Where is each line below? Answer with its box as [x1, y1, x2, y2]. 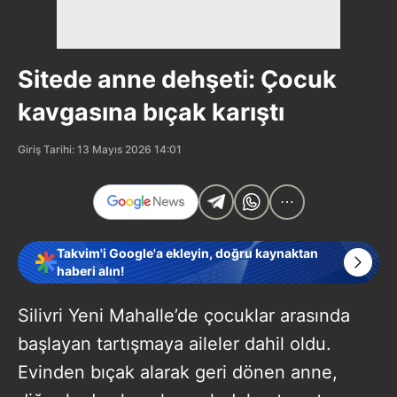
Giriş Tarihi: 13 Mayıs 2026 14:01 [18, 142, 182, 156]
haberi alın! [57, 262, 125, 278]
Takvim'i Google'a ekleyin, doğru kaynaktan [57, 245, 318, 261]
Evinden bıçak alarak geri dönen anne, [18, 361, 338, 383]
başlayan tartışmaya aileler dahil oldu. [18, 332, 331, 354]
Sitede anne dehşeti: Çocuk [18, 64, 337, 94]
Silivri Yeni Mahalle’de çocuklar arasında [18, 304, 350, 326]
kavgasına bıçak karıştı [18, 97, 284, 127]
